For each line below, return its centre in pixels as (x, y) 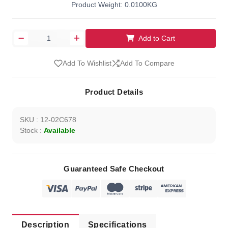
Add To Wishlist (87, 63)
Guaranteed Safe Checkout (114, 169)
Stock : (32, 131)
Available (59, 131)
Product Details (114, 92)
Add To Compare (147, 63)
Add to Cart (157, 38)
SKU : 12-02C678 (48, 120)
